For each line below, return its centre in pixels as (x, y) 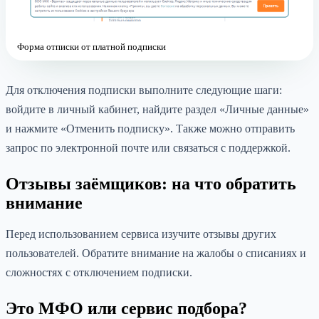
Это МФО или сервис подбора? (126, 308)
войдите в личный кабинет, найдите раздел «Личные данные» (157, 109)
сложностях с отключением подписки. (99, 272)
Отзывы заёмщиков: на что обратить (151, 183)
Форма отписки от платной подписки (91, 46)
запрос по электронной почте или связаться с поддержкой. (148, 147)
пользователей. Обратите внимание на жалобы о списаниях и (156, 253)
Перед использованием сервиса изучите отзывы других (141, 234)
